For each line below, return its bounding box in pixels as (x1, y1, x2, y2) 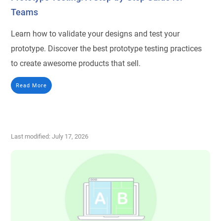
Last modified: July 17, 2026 (11, 133, 89, 141)
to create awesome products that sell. (11, 59, 141, 69)
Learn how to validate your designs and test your (11, 29, 180, 39)
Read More (16, 82, 47, 89)
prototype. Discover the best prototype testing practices (11, 44, 202, 54)
